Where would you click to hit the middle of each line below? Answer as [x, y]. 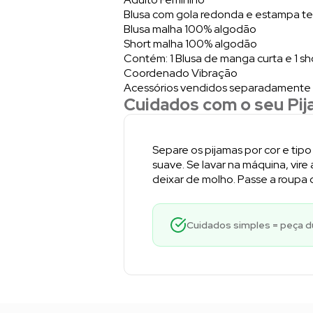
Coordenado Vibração [181, 73]
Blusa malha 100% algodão [190, 29]
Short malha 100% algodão [190, 43]
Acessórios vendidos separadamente [217, 87]
